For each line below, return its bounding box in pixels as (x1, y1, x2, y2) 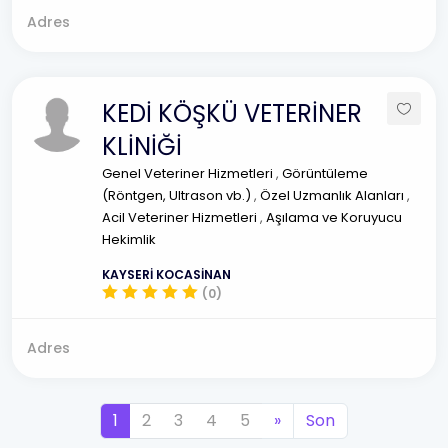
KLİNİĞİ (102, 130, 182, 163)
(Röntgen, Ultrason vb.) (102, 186, 254, 205)
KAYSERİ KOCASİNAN (102, 266, 231, 283)
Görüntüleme (282, 164, 368, 183)
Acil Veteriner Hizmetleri (102, 208, 260, 227)
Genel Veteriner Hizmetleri (102, 164, 276, 183)
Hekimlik (102, 230, 156, 249)
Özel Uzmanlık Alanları (260, 186, 407, 205)
